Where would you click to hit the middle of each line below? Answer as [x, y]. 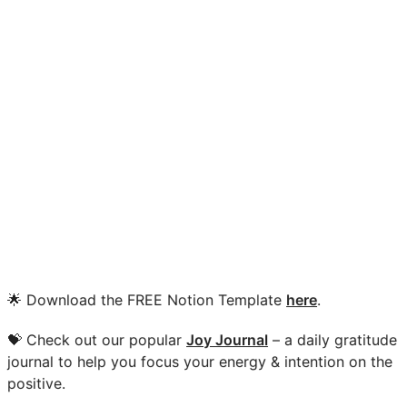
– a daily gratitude [333, 340]
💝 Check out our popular [97, 340]
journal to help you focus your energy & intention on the [200, 362]
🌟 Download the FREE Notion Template [147, 300]
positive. [36, 384]
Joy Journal [227, 340]
